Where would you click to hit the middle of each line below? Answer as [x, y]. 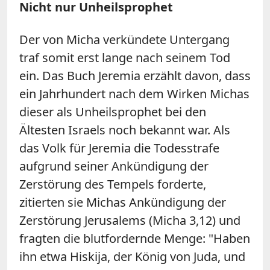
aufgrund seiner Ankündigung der [114, 166]
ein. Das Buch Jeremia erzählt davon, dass [135, 75]
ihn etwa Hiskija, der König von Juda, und [132, 256]
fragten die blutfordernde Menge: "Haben [135, 238]
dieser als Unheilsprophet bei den [113, 111]
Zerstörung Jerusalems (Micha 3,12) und [130, 220]
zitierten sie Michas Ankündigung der [123, 202]
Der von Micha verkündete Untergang [124, 39]
